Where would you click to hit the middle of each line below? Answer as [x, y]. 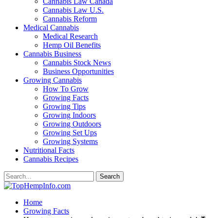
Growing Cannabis [53, 80]
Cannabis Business [52, 54]
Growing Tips [64, 106]
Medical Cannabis [51, 27]
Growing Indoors [69, 115]
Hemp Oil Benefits [72, 45]
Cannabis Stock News [77, 63]
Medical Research [70, 36]
